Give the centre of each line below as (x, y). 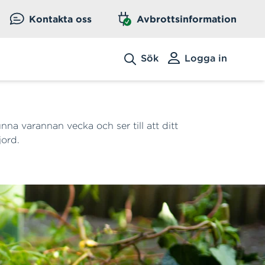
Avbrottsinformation (187, 19)
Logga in (206, 58)
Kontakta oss (60, 19)
